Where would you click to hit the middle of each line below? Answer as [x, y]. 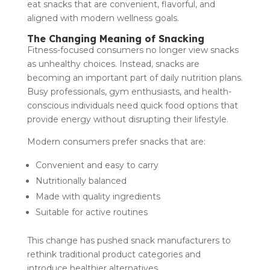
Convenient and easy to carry [98, 165]
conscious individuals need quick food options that [132, 105]
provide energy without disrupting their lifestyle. [127, 119]
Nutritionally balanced [82, 181]
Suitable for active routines [93, 212]
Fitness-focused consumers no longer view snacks [133, 50]
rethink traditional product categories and [114, 254]
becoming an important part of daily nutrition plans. [135, 77]
